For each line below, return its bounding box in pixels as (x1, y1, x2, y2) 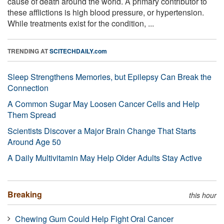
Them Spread (7, 108, 56, 120)
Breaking (7, 188, 42, 200)
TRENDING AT (7, 46, 49, 55)
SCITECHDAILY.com (49, 46, 107, 55)
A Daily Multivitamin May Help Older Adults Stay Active (7, 151, 202, 163)
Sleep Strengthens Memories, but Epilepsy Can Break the (7, 70, 211, 82)
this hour (189, 189, 216, 200)
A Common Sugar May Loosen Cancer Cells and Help (7, 97, 199, 109)
